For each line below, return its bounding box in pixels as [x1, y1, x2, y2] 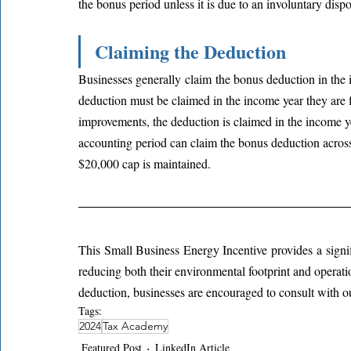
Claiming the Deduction [95, 37, 286, 65]
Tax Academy [103, 318, 168, 333]
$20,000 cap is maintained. [78, 154, 211, 172]
